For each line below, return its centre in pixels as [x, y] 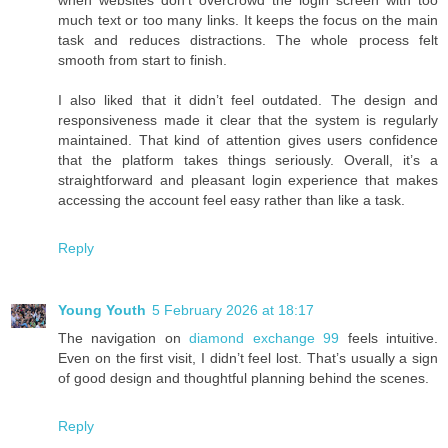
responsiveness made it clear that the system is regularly [248, 119]
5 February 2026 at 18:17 [233, 309]
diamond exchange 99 [264, 337]
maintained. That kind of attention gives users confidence [248, 139]
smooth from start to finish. [142, 59]
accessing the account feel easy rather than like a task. [231, 199]
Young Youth [102, 309]
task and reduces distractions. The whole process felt [248, 39]
